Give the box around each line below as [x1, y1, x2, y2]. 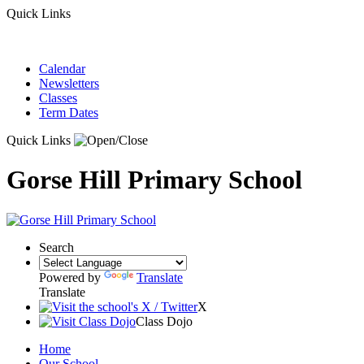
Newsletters [39, 76, 99, 90]
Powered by [39, 270, 104, 284]
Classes [39, 91, 77, 105]
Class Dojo [136, 314, 193, 328]
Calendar [39, 62, 85, 76]
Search [39, 240, 74, 254]
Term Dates [39, 106, 98, 119]
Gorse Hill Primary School [6, 165, 302, 195]
